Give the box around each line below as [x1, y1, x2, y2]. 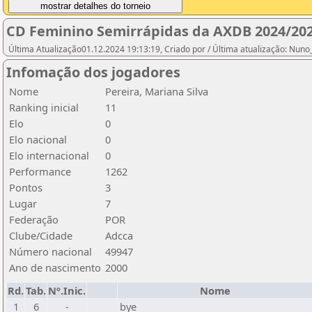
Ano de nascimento [9, 260, 101, 274]
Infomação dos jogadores [6, 63, 180, 81]
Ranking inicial [9, 100, 79, 114]
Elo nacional [9, 132, 67, 146]
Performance [9, 164, 71, 178]
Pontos [9, 180, 42, 194]
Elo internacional [9, 148, 89, 162]
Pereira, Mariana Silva [105, 84, 208, 98]
